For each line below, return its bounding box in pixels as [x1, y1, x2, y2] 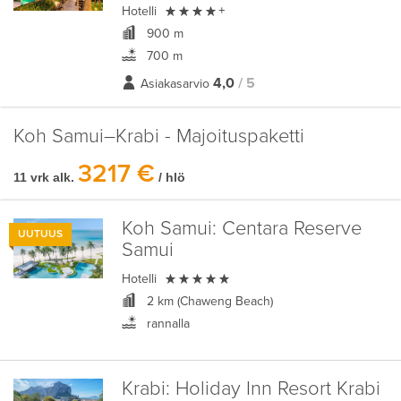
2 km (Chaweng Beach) [142, 294, 273, 309]
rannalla [142, 316, 190, 331]
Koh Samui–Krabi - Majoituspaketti [13, 124, 304, 149]
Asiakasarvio [140, 76, 209, 91]
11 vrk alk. [13, 170, 74, 184]
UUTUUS [18, 227, 63, 241]
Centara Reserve [216, 217, 362, 241]
